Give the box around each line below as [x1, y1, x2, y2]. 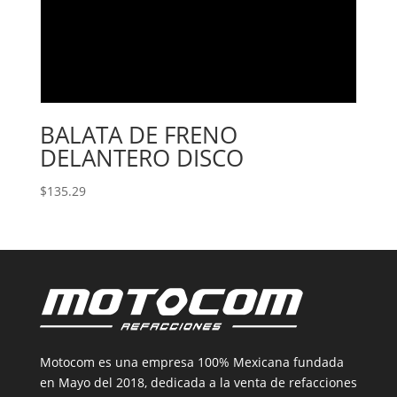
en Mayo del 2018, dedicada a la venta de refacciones [39, 373, 357, 391]
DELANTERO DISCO [39, 141, 244, 174]
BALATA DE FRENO [39, 118, 237, 151]
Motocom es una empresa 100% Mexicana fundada [39, 353, 344, 370]
